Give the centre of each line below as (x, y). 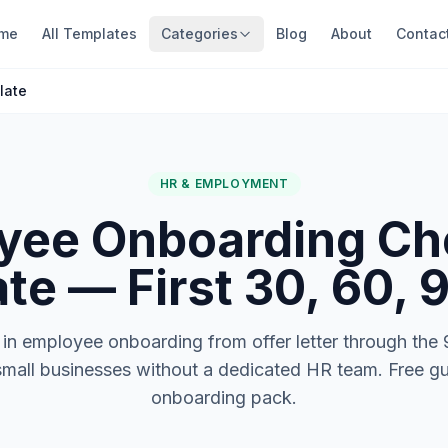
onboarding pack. (224, 397)
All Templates (89, 33)
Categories (199, 33)
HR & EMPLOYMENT (224, 183)
